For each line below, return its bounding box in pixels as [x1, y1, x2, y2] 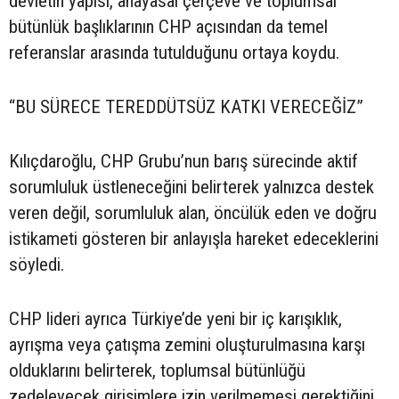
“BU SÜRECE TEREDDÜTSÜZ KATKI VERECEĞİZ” [9, 96, 363, 118]
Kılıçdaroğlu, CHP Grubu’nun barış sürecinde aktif [9, 151, 358, 173]
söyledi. [9, 254, 64, 276]
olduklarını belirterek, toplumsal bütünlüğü [9, 360, 305, 382]
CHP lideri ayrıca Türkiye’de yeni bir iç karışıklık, [9, 308, 342, 330]
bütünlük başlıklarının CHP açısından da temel [9, 16, 328, 38]
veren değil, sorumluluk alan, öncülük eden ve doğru [9, 202, 377, 224]
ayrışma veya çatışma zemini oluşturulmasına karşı [9, 334, 365, 356]
